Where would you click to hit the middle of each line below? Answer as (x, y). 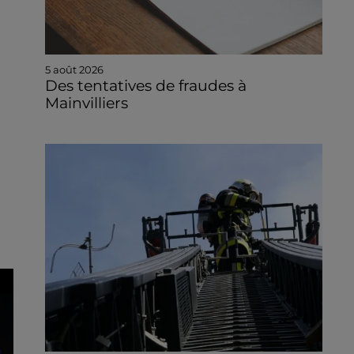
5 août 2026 (74, 69)
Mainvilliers (86, 103)
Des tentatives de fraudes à (145, 85)
